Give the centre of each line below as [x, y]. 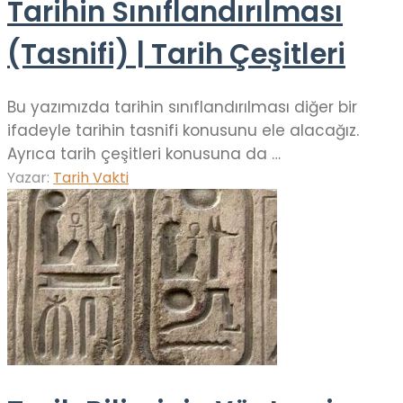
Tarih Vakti [91, 177]
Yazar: [30, 177]
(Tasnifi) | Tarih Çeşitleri [176, 54]
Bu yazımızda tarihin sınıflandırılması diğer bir [182, 107]
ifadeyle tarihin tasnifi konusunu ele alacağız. [183, 130]
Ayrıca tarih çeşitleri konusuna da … [144, 153]
